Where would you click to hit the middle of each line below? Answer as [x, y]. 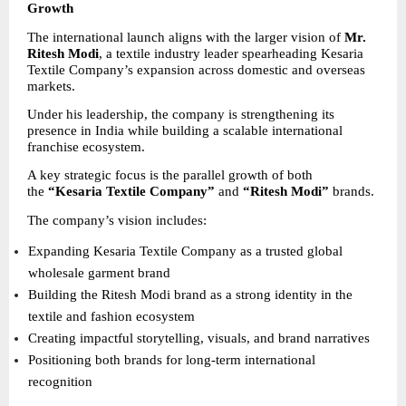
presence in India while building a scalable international [185, 130]
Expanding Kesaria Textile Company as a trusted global [186, 251]
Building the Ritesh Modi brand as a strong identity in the [191, 294]
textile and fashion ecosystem [114, 316]
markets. [51, 86]
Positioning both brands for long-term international [172, 359]
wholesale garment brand [101, 272]
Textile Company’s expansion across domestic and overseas [196, 69]
